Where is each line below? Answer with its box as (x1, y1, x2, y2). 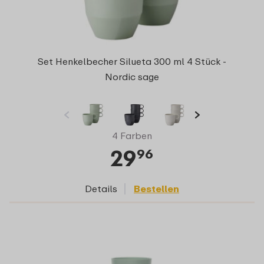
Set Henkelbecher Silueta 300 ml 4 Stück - (37, 55, 226, 67)
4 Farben (112, 129, 152, 141)
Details (85, 182, 117, 194)
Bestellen (134, 182, 179, 194)
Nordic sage (104, 70, 159, 82)
